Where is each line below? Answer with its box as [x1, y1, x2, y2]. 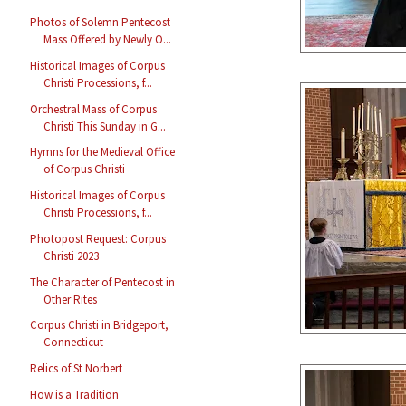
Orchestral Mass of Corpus [30, 101, 158, 117]
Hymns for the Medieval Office [30, 144, 176, 160]
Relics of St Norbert [30, 361, 123, 377]
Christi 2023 [43, 247, 100, 264]
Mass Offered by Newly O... [43, 32, 172, 48]
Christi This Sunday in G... [43, 118, 167, 134]
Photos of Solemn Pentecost [30, 14, 171, 31]
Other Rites [43, 291, 98, 307]
